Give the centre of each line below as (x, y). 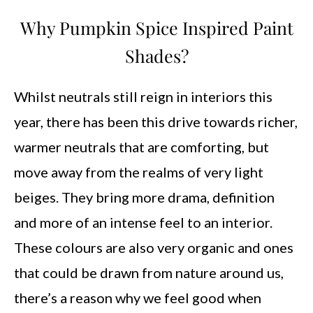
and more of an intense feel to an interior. (143, 222)
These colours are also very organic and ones (154, 247)
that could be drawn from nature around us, (149, 272)
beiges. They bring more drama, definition (144, 197)
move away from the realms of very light (139, 172)
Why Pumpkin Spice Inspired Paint (156, 28)
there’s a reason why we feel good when (138, 298)
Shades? (156, 56)
